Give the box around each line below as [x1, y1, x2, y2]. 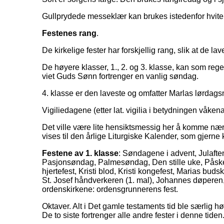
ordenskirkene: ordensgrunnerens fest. [41, 185, 178, 194]
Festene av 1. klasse [41, 149, 118, 158]
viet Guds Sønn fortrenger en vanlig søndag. [41, 72, 198, 81]
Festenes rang [41, 29, 96, 38]
